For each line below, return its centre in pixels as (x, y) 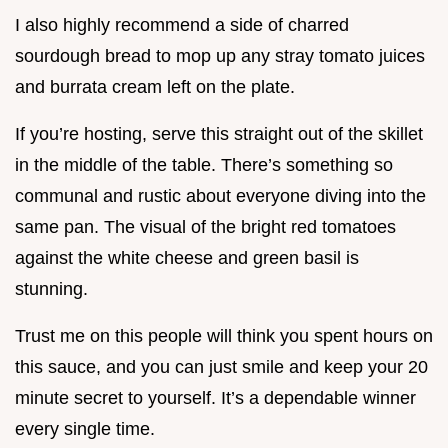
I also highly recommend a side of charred (182, 25)
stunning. (51, 289)
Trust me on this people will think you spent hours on (224, 336)
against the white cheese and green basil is (187, 258)
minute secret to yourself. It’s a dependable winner (215, 398)
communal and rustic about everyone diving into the (220, 196)
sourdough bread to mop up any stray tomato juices (220, 56)
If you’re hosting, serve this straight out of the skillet (219, 134)
